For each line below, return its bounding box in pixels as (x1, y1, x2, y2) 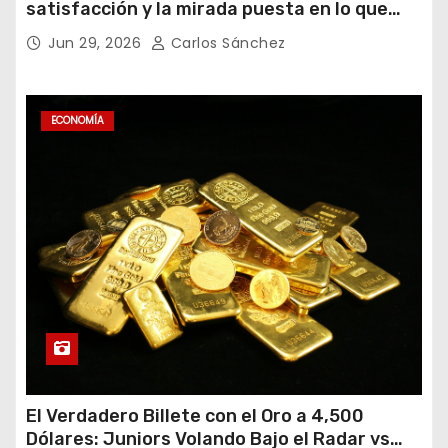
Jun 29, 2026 (48, 33, 146, 53)
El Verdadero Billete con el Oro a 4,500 (26, 405, 364, 427)
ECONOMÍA (51, 113, 104, 128)
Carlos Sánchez (166, 33, 286, 53)
